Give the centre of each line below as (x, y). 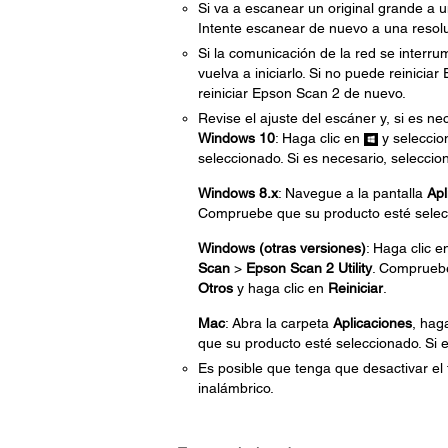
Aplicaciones (372, 323)
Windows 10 (236, 138)
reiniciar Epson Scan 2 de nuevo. (301, 93)
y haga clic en (280, 288)
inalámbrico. (235, 388)
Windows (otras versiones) (281, 248)
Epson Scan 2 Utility (308, 268)
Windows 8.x (237, 193)
